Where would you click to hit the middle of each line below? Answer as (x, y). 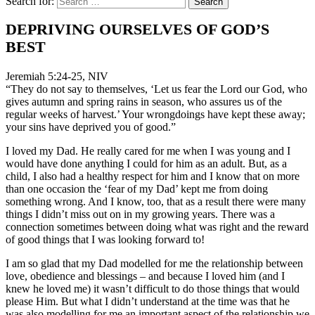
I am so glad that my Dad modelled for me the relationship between (154, 264)
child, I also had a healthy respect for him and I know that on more (153, 176)
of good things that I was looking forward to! (105, 240)
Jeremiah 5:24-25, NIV (57, 77)
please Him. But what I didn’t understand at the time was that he (148, 302)
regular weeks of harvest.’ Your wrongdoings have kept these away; (155, 115)
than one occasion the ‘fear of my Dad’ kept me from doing (137, 189)
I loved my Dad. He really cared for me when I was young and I (148, 151)
